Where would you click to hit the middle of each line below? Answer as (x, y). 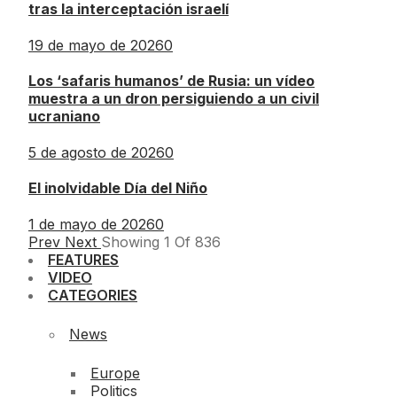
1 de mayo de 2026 (92, 225)
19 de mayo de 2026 (96, 45)
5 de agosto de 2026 (97, 153)
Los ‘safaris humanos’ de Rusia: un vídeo (171, 80)
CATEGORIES (93, 296)
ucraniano (64, 116)
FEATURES (83, 260)
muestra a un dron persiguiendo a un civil (174, 98)
